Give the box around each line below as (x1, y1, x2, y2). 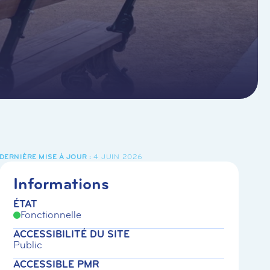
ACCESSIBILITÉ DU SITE (13, 227, 130, 240)
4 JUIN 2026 (93, 152, 143, 162)
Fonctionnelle (20, 208, 82, 221)
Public (13, 238, 43, 251)
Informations (13, 173, 110, 195)
